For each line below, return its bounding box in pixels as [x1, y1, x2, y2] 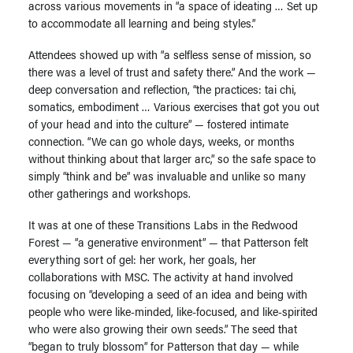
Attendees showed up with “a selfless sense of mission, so [28, 46, 311, 62]
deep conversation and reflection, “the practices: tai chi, [28, 80, 296, 97]
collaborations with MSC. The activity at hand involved [28, 268, 293, 284]
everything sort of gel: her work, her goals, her [28, 251, 256, 267]
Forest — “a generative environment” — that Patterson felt [28, 233, 308, 250]
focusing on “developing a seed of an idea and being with [28, 285, 307, 302]
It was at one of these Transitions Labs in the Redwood [28, 216, 298, 232]
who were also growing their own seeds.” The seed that [28, 320, 297, 336]
